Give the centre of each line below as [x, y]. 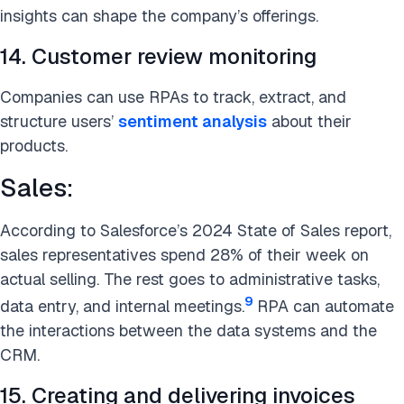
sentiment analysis [193, 121]
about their [309, 121]
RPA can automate [326, 306]
